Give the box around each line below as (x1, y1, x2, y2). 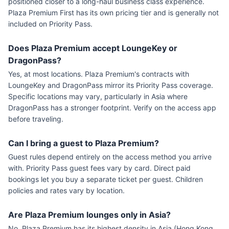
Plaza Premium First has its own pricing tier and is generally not (8, 8, 219, 17)
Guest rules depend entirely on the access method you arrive (8, 152, 212, 161)
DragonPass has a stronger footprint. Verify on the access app (8, 103, 216, 112)
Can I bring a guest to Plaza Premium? (8, 138, 159, 148)
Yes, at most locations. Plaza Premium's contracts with (8, 70, 189, 78)
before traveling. (8, 114, 63, 123)
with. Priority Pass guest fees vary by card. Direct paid (8, 164, 191, 172)
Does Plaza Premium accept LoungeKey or (8, 43, 177, 53)
